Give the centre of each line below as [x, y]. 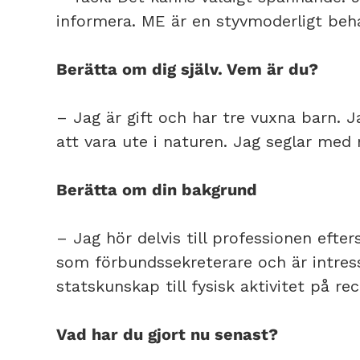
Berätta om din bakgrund [157, 189]
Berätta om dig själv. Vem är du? [187, 69]
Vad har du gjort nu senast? [167, 334]
